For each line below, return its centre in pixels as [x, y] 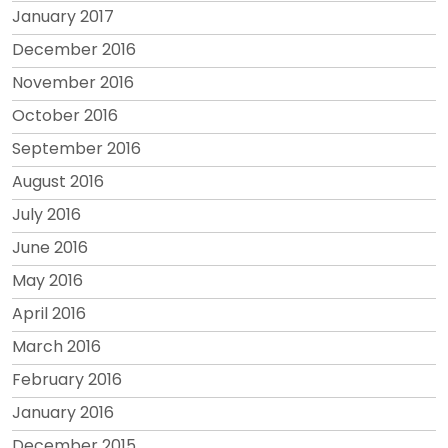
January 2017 [63, 16]
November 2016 [73, 82]
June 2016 [50, 247]
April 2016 [49, 313]
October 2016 [65, 115]
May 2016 [47, 280]
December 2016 [74, 49]
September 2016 [76, 148]
